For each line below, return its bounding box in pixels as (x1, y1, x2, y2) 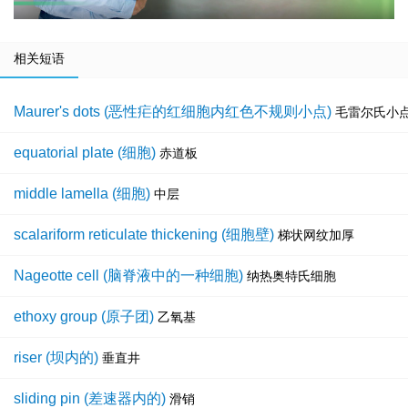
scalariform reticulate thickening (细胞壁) (14, 227, 274, 243)
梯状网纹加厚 (278, 228, 354, 243)
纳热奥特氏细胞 (247, 269, 336, 284)
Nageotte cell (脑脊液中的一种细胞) (14, 268, 243, 284)
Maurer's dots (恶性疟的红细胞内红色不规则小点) (14, 104, 331, 120)
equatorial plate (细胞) (14, 145, 156, 161)
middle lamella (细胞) (14, 186, 150, 202)
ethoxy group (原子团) (14, 309, 154, 325)
